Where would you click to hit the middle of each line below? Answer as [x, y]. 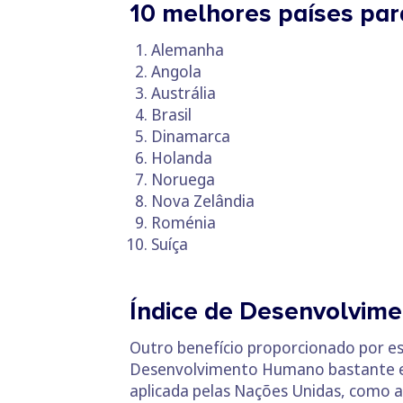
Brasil [171, 114]
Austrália [184, 93]
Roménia [184, 222]
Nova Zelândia [203, 201]
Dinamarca [191, 136]
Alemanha [188, 49]
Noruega [183, 179]
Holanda [182, 157]
